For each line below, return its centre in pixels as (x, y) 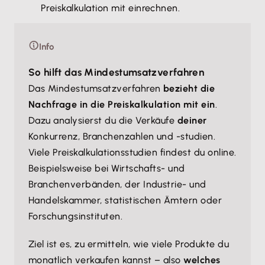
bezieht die (189, 88)
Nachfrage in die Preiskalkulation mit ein (122, 104)
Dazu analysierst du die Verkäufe (103, 120)
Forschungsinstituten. (76, 216)
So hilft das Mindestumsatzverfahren (116, 72)
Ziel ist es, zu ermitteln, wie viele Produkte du (129, 244)
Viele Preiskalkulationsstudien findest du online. (132, 152)
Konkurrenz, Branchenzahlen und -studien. (122, 136)
